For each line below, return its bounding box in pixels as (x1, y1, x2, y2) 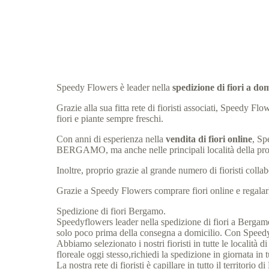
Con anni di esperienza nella (56, 134, 166, 145)
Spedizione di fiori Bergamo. (56, 206, 166, 217)
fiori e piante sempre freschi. (56, 113, 164, 124)
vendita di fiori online (166, 134, 253, 145)
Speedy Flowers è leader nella (56, 82, 173, 93)
